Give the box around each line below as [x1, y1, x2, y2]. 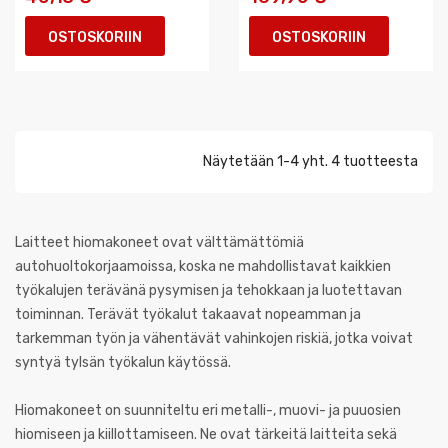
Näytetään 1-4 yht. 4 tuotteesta [203, 153, 418, 170]
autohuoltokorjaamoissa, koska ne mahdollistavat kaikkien [15, 258, 391, 275]
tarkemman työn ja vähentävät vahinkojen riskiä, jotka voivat [15, 330, 413, 347]
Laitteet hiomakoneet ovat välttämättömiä [15, 234, 304, 251]
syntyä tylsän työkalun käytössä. [15, 354, 231, 371]
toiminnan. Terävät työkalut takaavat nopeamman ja [15, 306, 361, 323]
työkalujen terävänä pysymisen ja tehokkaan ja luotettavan [15, 282, 402, 299]
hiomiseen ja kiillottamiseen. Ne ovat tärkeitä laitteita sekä [15, 426, 397, 443]
